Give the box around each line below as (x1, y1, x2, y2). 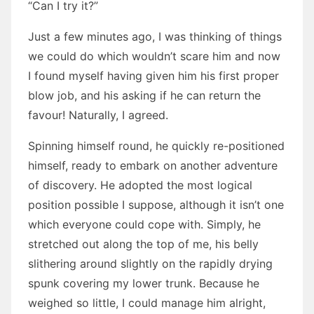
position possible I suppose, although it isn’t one (28, 198, 284, 212)
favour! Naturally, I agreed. (28, 108, 168, 122)
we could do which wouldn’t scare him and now (28, 49, 280, 63)
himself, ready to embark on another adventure (28, 158, 278, 172)
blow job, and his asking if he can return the (28, 88, 261, 102)
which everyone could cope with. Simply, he (28, 217, 261, 231)
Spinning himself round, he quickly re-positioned (28, 139, 285, 153)
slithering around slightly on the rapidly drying (28, 257, 273, 271)
